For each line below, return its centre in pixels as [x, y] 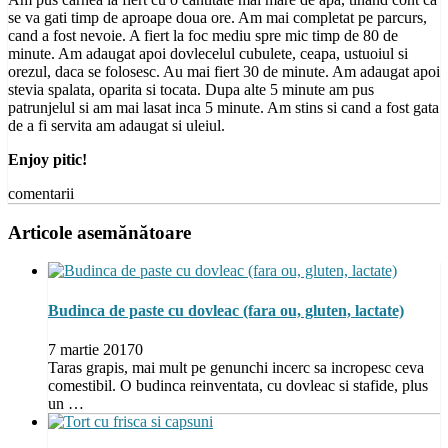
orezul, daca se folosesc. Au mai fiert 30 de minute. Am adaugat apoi [224, 71]
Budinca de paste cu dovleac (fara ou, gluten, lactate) [226, 310]
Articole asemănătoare [99, 232]
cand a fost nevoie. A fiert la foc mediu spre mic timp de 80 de [203, 35]
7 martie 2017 [91, 349]
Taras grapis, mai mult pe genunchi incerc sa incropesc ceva [236, 367]
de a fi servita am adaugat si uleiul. [116, 125]
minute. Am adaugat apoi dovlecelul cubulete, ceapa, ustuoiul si [208, 53]
